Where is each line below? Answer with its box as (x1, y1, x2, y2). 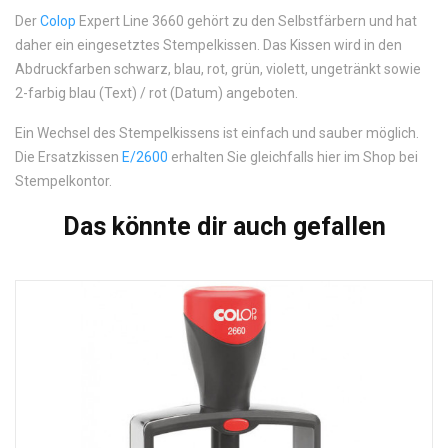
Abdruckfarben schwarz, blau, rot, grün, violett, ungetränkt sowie (15, 61, 421, 77)
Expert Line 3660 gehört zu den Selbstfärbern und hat (76, 13, 417, 29)
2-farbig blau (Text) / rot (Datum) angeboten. (15, 85, 298, 101)
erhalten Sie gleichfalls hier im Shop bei (168, 149, 418, 165)
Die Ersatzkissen (15, 149, 122, 165)
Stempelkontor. (15, 173, 112, 189)
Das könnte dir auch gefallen (62, 212, 386, 241)
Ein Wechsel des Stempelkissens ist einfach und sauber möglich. (15, 125, 419, 141)
